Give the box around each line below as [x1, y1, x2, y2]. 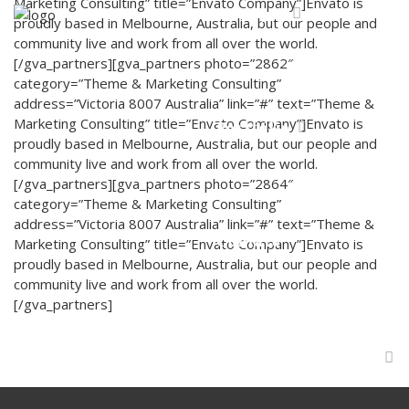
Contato [215, 233, 282, 250]
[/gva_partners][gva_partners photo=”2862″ [14, 54, 293, 72]
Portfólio [215, 119, 291, 136]
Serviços [215, 5, 287, 22]
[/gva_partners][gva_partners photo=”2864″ [14, 174, 293, 193]
